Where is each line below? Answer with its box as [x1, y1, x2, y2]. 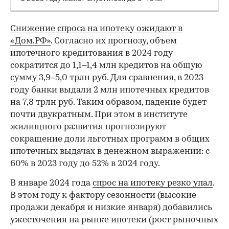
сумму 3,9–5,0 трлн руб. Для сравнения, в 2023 [10, 74, 203, 83]
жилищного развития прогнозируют [10, 123, 166, 132]
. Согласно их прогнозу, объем [51, 37, 177, 46]
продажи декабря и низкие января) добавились [10, 203, 212, 213]
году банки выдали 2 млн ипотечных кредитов [10, 86, 209, 95]
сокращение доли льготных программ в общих [10, 135, 210, 144]
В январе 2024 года [10, 179, 93, 188]
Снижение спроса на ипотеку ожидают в [10, 25, 182, 34]
